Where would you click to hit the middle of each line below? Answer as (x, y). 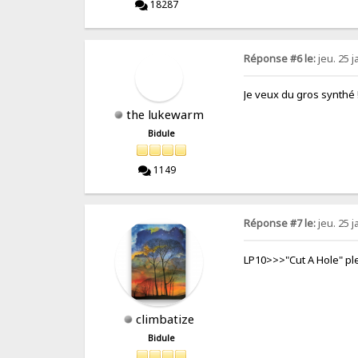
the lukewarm (165, 114)
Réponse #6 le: (280, 58)
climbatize (165, 319)
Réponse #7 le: (280, 224)
